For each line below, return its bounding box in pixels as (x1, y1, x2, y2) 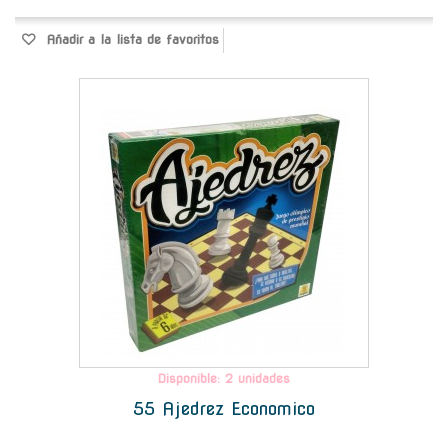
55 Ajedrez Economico (133, 397, 315, 419)
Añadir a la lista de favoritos (41, 31, 219, 47)
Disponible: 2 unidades (158, 370, 290, 386)
